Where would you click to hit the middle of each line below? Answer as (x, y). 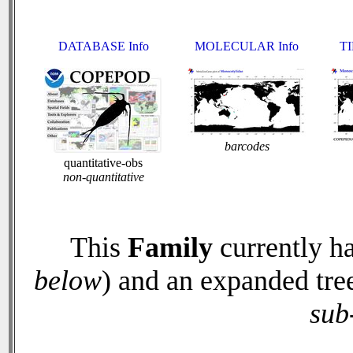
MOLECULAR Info (247, 46)
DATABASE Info (103, 46)
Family (170, 247)
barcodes (247, 146)
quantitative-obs (103, 163)
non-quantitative (103, 177)
